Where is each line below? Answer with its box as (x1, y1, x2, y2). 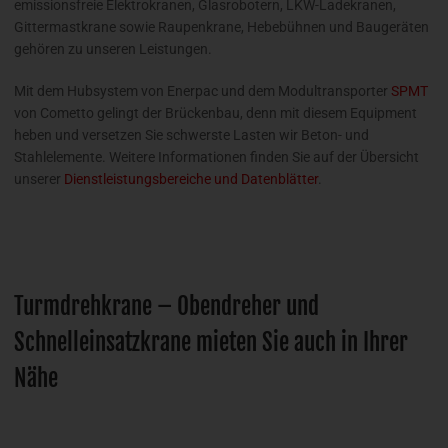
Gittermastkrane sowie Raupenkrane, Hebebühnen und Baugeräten (14, 18, 429, 35)
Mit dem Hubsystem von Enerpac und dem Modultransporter (14, 82, 391, 99)
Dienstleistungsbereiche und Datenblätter (64, 170, 318, 187)
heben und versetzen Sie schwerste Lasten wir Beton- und (14, 126, 369, 143)
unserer (14, 170, 64, 187)
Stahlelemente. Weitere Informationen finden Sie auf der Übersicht (14, 148, 419, 165)
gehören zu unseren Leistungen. (14, 40, 212, 57)
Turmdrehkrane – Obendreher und (14, 291, 319, 321)
